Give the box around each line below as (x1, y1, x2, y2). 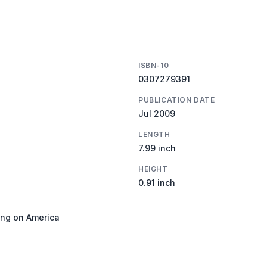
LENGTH (138, 129, 170, 139)
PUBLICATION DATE (138, 95, 215, 104)
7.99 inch (138, 142, 176, 153)
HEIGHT (138, 164, 168, 173)
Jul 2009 (138, 108, 175, 119)
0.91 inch (138, 177, 175, 188)
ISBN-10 (138, 60, 169, 70)
